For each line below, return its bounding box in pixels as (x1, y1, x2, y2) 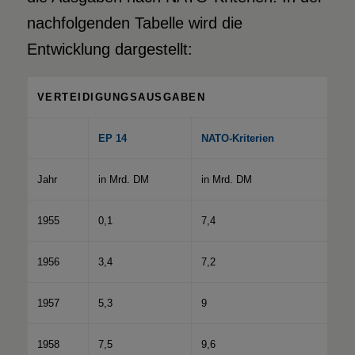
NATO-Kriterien (200, 132, 274, 144)
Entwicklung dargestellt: (26, 40, 193, 58)
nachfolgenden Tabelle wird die (26, 13, 242, 32)
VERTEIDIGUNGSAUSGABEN (36, 90, 206, 103)
